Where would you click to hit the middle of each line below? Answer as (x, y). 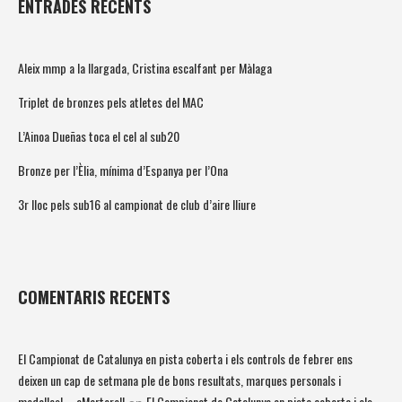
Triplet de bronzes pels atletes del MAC (111, 102)
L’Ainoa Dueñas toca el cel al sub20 (99, 136)
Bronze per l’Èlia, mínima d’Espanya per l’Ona (123, 170)
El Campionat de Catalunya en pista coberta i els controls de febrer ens (185, 359)
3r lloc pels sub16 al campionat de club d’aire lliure (137, 205)
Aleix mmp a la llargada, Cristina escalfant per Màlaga (145, 68)
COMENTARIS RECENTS (94, 297)
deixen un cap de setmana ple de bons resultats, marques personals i (179, 380)
